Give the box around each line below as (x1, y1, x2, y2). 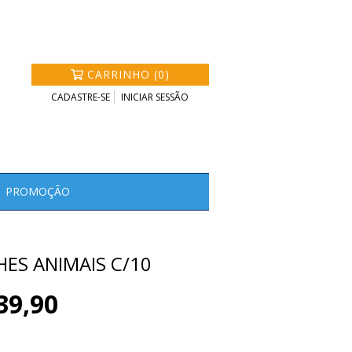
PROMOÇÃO (5, 184, 70, 199)
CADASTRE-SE (51, 90, 111, 104)
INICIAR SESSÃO (121, 90, 189, 104)
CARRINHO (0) (86, 67, 170, 82)
